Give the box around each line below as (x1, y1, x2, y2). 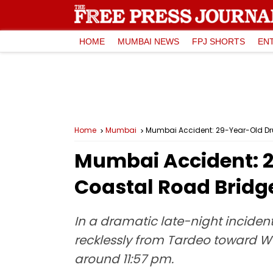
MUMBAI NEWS (118, 36, 179, 46)
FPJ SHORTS (192, 36, 245, 46)
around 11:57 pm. (74, 250, 174, 268)
